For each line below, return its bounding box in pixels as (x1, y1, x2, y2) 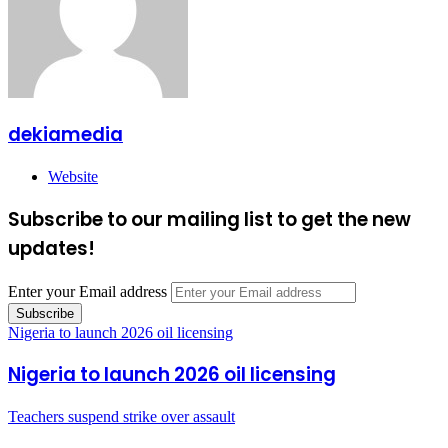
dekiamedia (8, 121, 123, 149)
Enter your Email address (8, 282, 167, 300)
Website (48, 168, 98, 186)
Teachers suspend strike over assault (8, 408, 235, 426)
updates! (8, 234, 95, 262)
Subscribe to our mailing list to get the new (8, 205, 411, 233)
